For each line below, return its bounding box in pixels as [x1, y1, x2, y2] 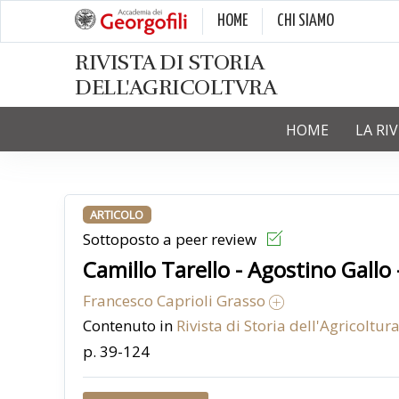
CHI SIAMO [277, 12, 334, 29]
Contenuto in [83, 314, 176, 336]
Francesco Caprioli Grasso [83, 290, 269, 312]
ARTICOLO [90, 207, 144, 223]
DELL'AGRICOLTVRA [75, 74, 276, 101]
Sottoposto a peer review [83, 229, 260, 249]
